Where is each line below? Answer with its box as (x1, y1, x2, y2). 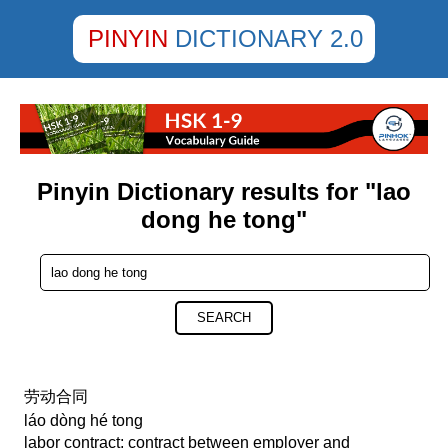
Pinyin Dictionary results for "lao (37, 178, 411, 206)
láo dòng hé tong (24, 412, 144, 430)
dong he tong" (141, 206, 307, 234)
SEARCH (197, 310, 251, 326)
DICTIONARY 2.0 (175, 25, 363, 52)
